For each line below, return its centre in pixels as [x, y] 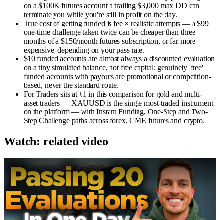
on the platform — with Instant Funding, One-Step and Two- [116, 111]
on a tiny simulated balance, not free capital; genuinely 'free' [113, 67]
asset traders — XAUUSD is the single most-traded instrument [118, 103]
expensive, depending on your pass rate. [84, 50]
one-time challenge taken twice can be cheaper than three [110, 32]
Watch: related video [56, 141]
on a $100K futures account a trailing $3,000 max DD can [112, 5]
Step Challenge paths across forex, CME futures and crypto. [114, 120]
